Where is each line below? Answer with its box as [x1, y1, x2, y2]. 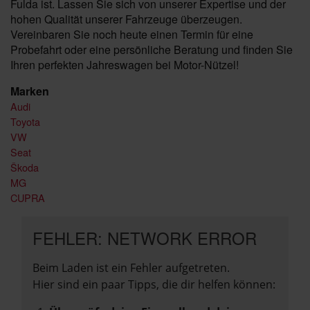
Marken [10, 83, 49, 99]
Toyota [10, 114, 40, 129]
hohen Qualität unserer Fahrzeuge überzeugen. [10, 11, 242, 27]
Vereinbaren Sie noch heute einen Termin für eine [10, 26, 253, 42]
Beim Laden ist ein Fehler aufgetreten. [33, 260, 230, 275]
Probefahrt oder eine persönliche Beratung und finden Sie [10, 42, 293, 57]
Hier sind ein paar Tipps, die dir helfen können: [33, 277, 275, 292]
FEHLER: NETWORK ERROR [33, 226, 257, 250]
